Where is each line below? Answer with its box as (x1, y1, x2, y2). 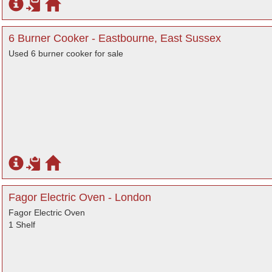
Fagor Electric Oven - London (8, 191, 151, 203)
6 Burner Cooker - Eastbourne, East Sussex (8, 32, 221, 44)
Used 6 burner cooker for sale (8, 49, 123, 58)
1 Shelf (8, 220, 35, 229)
